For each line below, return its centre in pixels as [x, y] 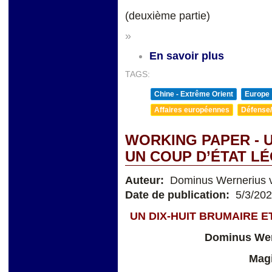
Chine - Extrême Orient [194, 94]
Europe [257, 94]
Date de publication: [179, 195]
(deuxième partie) [168, 16]
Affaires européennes [192, 110]
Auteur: [146, 181]
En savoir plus [187, 56]
